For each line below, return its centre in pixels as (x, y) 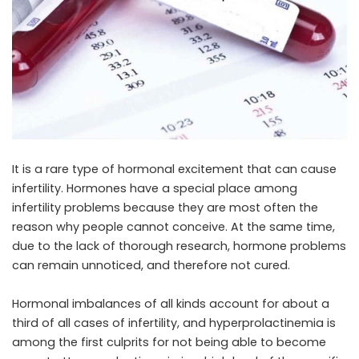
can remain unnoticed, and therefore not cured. (151, 265)
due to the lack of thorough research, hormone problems (179, 246)
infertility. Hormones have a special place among (155, 188)
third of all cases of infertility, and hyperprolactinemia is (174, 323)
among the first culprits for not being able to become (169, 342)
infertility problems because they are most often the (165, 207)
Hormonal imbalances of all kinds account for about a (171, 303)
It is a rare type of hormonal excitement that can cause (174, 169)
